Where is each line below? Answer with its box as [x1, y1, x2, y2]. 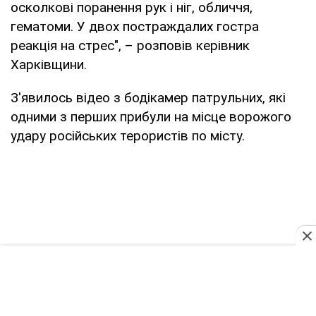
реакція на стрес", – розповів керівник [11, 37, 250, 54]
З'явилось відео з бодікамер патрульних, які [11, 89, 286, 106]
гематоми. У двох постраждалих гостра [11, 18, 259, 35]
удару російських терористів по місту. [11, 127, 245, 144]
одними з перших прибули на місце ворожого [11, 108, 291, 125]
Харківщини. [11, 56, 87, 73]
